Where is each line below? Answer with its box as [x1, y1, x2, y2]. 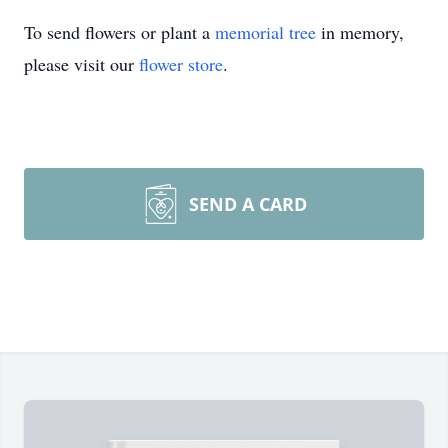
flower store [139, 52, 223, 76]
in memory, [316, 20, 404, 44]
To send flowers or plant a [24, 20, 215, 44]
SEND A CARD [189, 192, 307, 216]
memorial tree [215, 20, 316, 44]
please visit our [24, 52, 139, 76]
